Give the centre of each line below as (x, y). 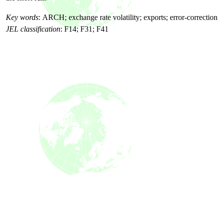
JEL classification (33, 29)
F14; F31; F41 (86, 29)
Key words (22, 17)
